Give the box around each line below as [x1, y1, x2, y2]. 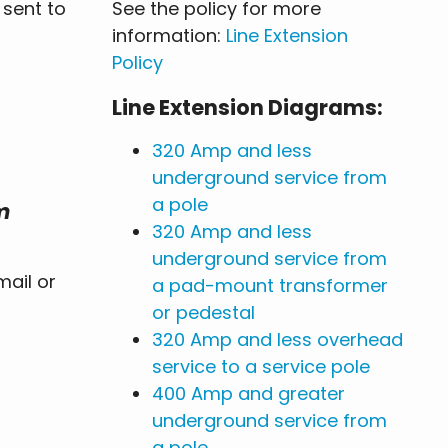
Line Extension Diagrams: [112, 93, 383, 123]
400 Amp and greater [152, 381, 345, 407]
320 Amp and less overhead [152, 327, 403, 353]
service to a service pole [152, 354, 370, 380]
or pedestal [152, 300, 255, 326]
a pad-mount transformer [152, 273, 388, 299]
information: [112, 23, 226, 49]
